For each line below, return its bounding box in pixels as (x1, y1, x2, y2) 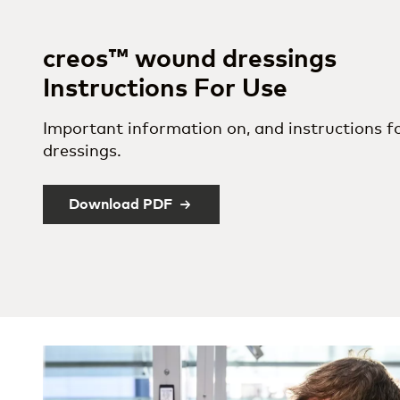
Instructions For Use (43, 76, 287, 102)
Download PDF (69, 196, 172, 212)
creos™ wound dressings (43, 46, 343, 72)
